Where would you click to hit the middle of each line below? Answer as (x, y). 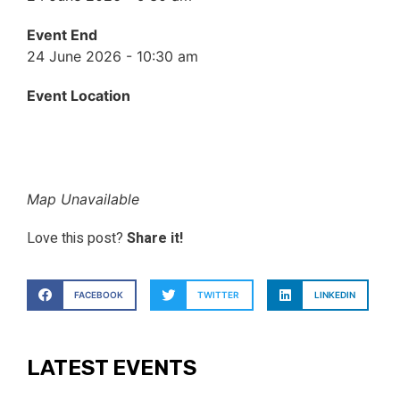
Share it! (155, 238)
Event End (62, 34)
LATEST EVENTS (112, 368)
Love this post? (77, 238)
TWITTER (219, 294)
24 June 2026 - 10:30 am (112, 56)
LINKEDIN (334, 294)
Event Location (79, 95)
